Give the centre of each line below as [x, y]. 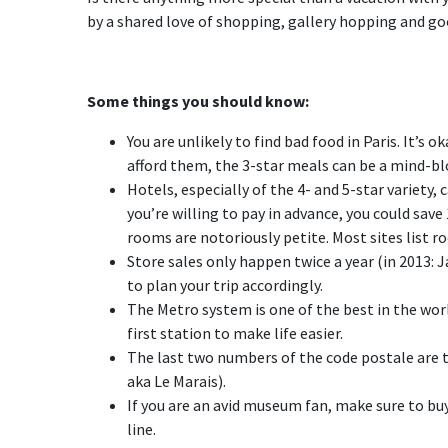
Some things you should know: [199, 101]
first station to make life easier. [235, 333]
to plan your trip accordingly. [225, 285]
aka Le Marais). [176, 381]
